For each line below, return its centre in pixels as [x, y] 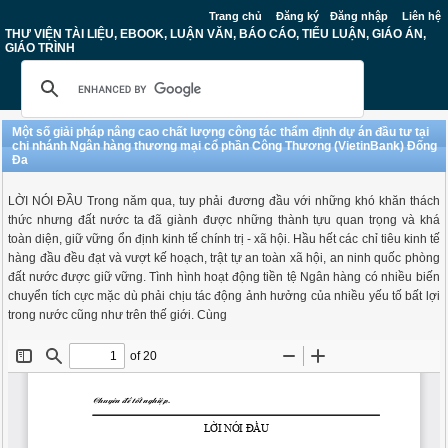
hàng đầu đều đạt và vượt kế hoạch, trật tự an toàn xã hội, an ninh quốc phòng [224, 258]
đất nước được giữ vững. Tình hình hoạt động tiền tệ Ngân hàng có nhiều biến [224, 277]
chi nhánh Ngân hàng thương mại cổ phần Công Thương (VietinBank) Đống [225, 146]
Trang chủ [235, 16]
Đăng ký [297, 16]
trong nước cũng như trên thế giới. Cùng [118, 315]
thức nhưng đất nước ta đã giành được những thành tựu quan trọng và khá [224, 220]
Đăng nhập [359, 16]
